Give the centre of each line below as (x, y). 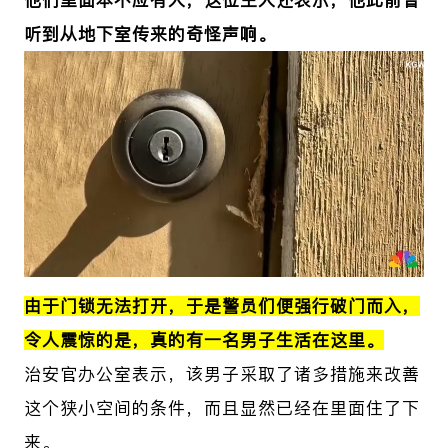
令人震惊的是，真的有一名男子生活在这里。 (203, 339)
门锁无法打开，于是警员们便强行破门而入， (239, 305)
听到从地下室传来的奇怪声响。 (149, 33)
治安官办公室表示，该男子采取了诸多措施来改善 (221, 373)
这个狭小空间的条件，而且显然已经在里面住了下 (221, 407)
